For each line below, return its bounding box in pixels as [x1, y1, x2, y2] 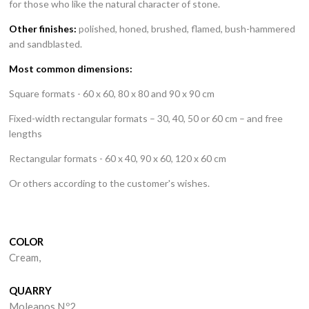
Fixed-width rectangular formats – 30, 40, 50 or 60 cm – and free [9, 112, 283, 124]
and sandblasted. [9, 38, 83, 50]
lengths [9, 128, 43, 139]
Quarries [114, 151, 195, 175]
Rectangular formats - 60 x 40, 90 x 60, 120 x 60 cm [9, 152, 227, 164]
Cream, [9, 251, 43, 263]
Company [109, 182, 200, 206]
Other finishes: [9, 23, 77, 34]
